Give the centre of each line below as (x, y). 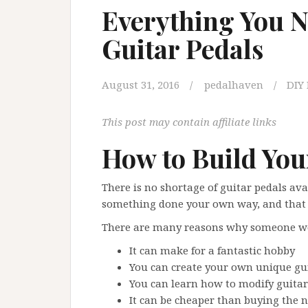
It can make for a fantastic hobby (212, 250)
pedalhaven (234, 84)
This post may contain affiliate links (189, 121)
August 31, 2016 (141, 84)
